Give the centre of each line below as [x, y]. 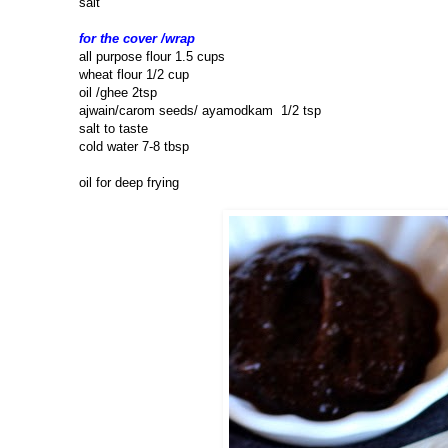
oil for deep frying [129, 183]
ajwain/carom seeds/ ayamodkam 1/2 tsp [200, 111]
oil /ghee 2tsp [118, 93]
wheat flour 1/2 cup [134, 75]
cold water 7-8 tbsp [134, 147]
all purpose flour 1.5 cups [152, 57]
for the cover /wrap [137, 39]
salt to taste [113, 129]
